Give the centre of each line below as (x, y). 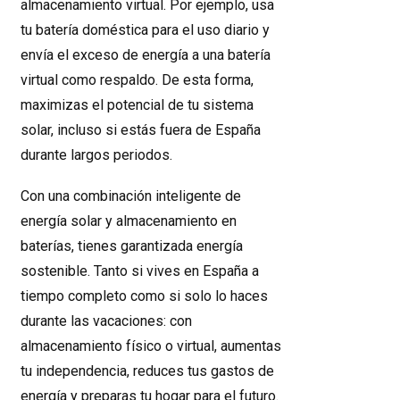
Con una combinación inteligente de (131, 196)
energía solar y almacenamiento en (129, 221)
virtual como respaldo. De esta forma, (137, 80)
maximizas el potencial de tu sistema (137, 105)
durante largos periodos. (96, 155)
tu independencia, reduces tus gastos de (147, 371)
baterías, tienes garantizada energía (132, 246)
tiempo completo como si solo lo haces (144, 296)
